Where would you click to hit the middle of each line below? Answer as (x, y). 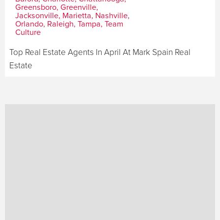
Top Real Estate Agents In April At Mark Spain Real (100, 52)
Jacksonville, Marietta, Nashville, (72, 15)
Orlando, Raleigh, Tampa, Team (69, 24)
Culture (28, 32)
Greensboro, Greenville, (56, 7)
